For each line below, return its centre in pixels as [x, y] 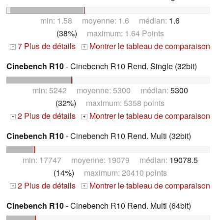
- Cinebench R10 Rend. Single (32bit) [130, 66]
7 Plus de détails [46, 46]
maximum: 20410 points [120, 172]
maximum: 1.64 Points [120, 33]
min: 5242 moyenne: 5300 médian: [101, 90]
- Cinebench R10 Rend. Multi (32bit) [127, 136]
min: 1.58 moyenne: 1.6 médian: [105, 20]
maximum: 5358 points [120, 103]
